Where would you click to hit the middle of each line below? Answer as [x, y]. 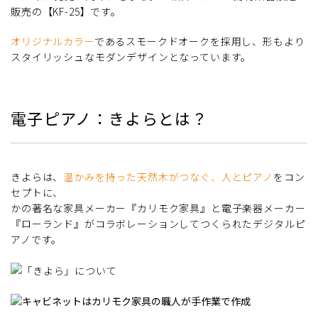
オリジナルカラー [53, 41]
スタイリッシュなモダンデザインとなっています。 [131, 56]
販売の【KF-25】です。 [66, 11]
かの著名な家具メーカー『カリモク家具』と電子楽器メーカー [158, 208]
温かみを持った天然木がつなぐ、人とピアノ [169, 176]
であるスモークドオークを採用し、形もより [199, 41]
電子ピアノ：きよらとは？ [109, 117]
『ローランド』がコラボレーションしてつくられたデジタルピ [158, 223]
